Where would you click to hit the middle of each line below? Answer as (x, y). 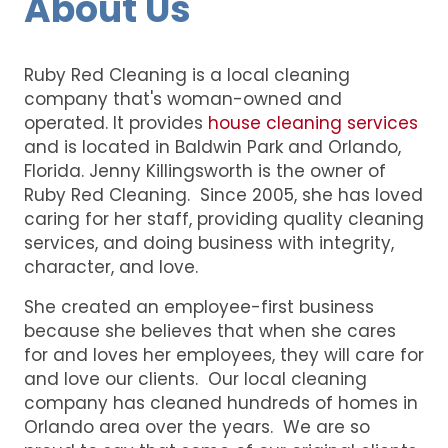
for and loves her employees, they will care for (224, 354)
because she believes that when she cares (210, 330)
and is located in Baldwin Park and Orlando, (212, 146)
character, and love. (111, 266)
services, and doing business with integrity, (209, 242)
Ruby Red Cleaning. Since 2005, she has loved (223, 194)
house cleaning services (313, 122)
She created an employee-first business (199, 306)
